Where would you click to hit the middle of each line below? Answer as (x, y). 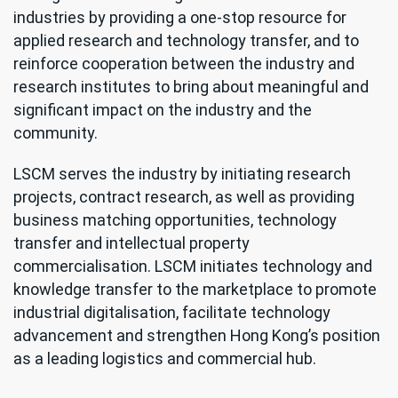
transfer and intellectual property (131, 243)
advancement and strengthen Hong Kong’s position (197, 336)
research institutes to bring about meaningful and (191, 87)
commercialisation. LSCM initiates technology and (193, 267)
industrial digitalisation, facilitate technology (172, 313)
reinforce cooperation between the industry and (184, 64)
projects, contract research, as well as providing (184, 197)
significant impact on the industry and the (163, 110)
